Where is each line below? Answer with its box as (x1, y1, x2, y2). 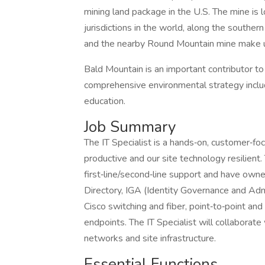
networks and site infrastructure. (84, 232, 218, 245)
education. (84, 95, 125, 108)
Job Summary (84, 117, 176, 137)
